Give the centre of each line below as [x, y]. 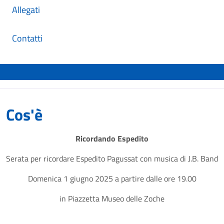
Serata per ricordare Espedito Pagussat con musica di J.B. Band [112, 158]
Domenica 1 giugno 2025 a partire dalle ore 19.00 [112, 178]
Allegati [26, 9]
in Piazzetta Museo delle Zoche [112, 198]
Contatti [27, 38]
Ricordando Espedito [112, 138]
